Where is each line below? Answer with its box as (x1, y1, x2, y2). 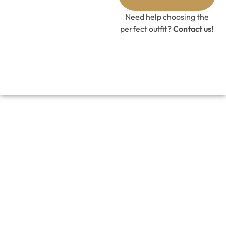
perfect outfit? (120, 24, 174, 34)
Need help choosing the (125, 12, 209, 22)
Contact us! (173, 24, 214, 34)
